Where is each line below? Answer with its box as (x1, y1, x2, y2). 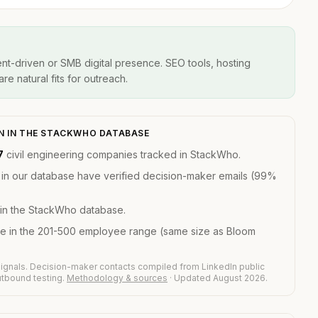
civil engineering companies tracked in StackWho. (4, 148, 241, 160)
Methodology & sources (67, 273, 168, 283)
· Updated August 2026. (168, 273, 268, 283)
